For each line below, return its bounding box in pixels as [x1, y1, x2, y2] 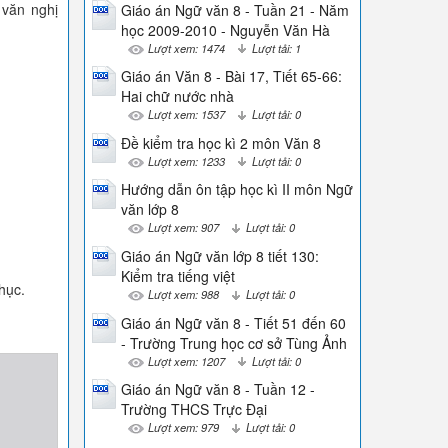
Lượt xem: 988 [147, 285, 219, 302]
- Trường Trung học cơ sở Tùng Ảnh [120, 332, 347, 353]
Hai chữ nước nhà [120, 86, 234, 107]
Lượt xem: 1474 [147, 39, 225, 56]
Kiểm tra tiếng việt [120, 265, 235, 286]
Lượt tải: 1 [251, 39, 301, 56]
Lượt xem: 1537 [147, 106, 225, 123]
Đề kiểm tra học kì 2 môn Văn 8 [120, 132, 321, 153]
